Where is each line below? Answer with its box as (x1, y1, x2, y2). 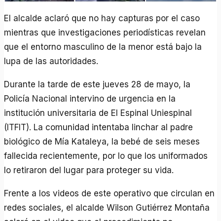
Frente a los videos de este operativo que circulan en (4, 188, 215, 198)
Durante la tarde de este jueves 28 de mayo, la (4, 79, 191, 89)
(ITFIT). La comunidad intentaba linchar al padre (4, 122, 193, 132)
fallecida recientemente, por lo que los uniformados (4, 150, 208, 161)
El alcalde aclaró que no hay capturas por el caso (4, 13, 200, 23)
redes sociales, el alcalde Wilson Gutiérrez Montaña (4, 202, 210, 213)
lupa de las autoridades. (4, 56, 99, 66)
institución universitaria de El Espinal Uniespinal (4, 108, 192, 118)
